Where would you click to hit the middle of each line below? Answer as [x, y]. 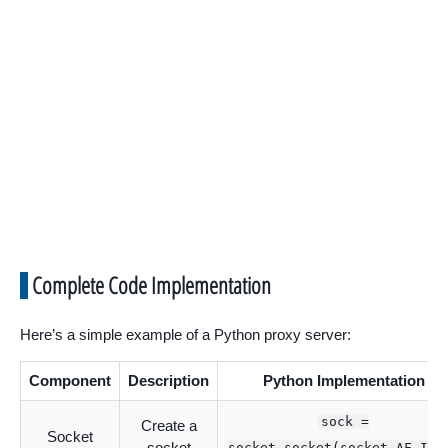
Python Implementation [343, 380]
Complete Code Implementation [151, 284]
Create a [168, 425]
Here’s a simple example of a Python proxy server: [185, 334]
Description [168, 380]
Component [70, 380]
